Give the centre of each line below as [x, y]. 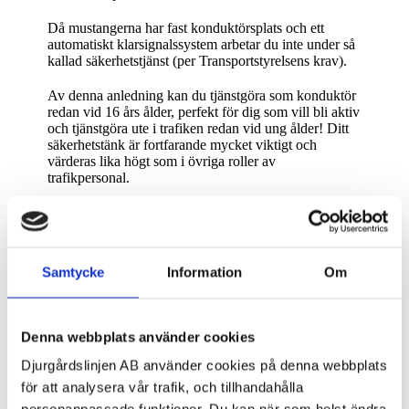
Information [204, 272]
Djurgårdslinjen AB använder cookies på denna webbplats [204, 365]
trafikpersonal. [89, 178]
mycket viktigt [252, 145]
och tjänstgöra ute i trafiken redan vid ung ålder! [188, 129]
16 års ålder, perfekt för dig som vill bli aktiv [233, 112]
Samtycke [73, 272]
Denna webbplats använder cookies [138, 336]
